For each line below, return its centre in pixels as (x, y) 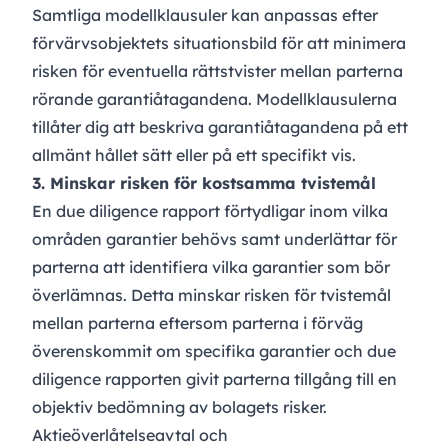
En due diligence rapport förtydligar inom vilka (210, 211)
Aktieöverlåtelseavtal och (130, 435)
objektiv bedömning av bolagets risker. (179, 407)
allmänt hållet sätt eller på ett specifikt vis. (194, 155)
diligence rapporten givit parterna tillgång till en (214, 379)
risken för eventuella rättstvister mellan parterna (217, 71)
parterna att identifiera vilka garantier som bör (211, 267)
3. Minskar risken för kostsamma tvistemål (204, 183)
